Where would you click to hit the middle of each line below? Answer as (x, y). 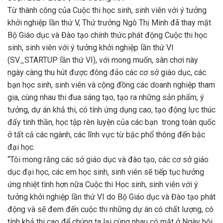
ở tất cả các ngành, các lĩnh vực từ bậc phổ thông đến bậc (106, 135)
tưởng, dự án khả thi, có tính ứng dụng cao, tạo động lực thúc (111, 110)
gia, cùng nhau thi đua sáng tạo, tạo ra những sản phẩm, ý (106, 97)
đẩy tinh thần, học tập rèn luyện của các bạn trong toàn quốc (111, 122)
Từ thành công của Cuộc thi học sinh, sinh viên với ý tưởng (107, 10)
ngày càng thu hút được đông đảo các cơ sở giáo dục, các (107, 72)
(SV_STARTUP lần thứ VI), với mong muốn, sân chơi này (103, 60)
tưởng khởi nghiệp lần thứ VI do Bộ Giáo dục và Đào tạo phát (111, 197)
